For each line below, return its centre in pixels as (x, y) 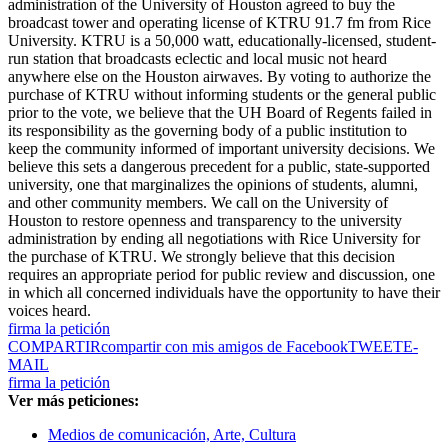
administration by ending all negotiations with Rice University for (214, 239)
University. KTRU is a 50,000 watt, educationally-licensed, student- (222, 41)
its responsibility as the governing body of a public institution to (207, 131)
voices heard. (49, 311)
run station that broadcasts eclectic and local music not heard (197, 59)
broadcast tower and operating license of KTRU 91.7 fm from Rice (219, 23)
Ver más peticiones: (73, 401)
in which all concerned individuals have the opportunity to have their (224, 293)
